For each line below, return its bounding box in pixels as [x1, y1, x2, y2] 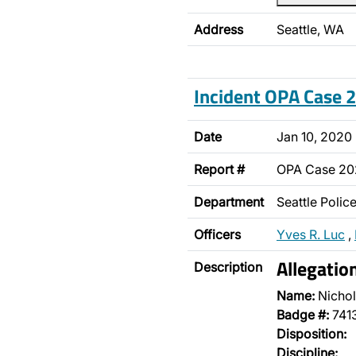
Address [194, 21, 243, 37]
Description [194, 259, 262, 275]
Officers [194, 226, 241, 242]
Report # [194, 161, 245, 177]
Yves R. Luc [277, 226, 345, 242]
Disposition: [277, 326, 346, 342]
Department [194, 194, 264, 210]
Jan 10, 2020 [277, 129, 352, 145]
